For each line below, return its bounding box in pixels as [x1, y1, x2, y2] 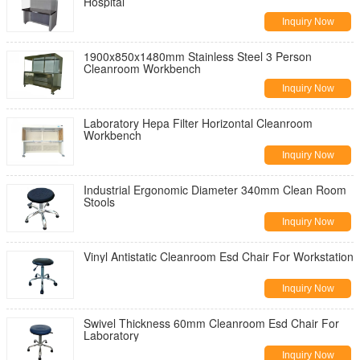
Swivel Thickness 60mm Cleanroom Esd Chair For [84, 315, 339, 331]
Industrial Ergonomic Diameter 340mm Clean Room [84, 182, 346, 198]
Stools [84, 194, 115, 210]
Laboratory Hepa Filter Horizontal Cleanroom [84, 115, 313, 131]
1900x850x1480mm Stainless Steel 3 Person [84, 48, 312, 64]
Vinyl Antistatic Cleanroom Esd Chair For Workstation [84, 248, 354, 264]
